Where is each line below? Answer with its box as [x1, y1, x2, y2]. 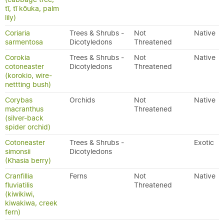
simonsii [5, 147, 30, 156]
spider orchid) [5, 122, 50, 131]
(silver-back [5, 113, 43, 122]
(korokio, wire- [5, 71, 52, 80]
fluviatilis [5, 180, 33, 189]
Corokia [5, 53, 30, 62]
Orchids [69, 95, 95, 104]
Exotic [194, 138, 214, 147]
